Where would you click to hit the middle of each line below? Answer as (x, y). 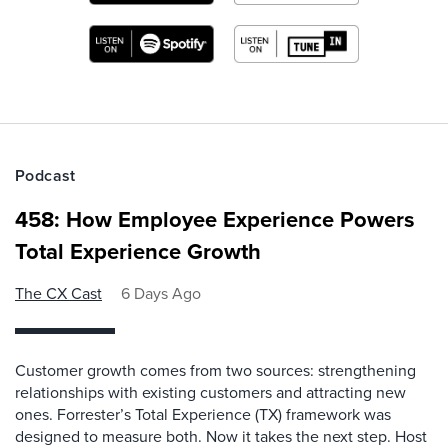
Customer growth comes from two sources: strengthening (215, 369)
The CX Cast (58, 292)
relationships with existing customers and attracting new (210, 391)
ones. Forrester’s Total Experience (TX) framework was (203, 413)
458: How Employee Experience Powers (215, 218)
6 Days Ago (161, 292)
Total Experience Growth (138, 250)
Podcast (45, 175)
